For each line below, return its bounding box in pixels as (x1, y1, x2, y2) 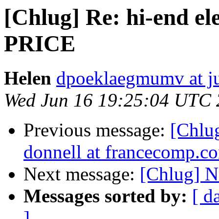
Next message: (23, 163, 140, 185)
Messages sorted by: (23, 185, 187, 207)
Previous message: (23, 119, 170, 141)
